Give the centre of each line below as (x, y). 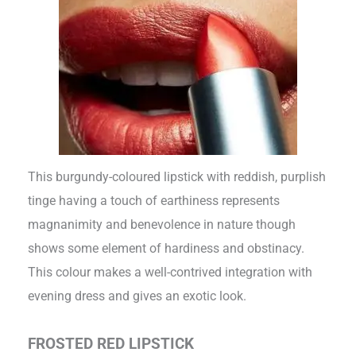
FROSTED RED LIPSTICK (111, 344)
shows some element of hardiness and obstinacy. (166, 249)
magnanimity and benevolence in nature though (162, 225)
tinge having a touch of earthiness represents (154, 201)
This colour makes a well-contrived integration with (170, 273)
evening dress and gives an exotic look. (137, 296)
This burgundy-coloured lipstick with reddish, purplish (177, 177)
